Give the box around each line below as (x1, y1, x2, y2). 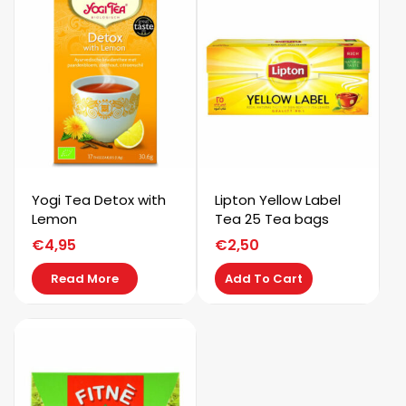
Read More (51, 270, 119, 288)
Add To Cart (225, 270, 304, 288)
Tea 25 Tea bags (215, 209, 330, 229)
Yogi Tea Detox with (32, 190, 166, 210)
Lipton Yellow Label (215, 190, 342, 210)
